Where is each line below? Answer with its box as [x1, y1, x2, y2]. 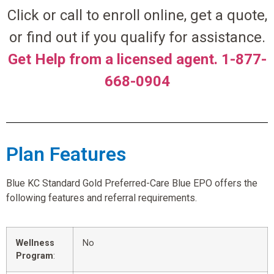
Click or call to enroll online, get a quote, [7, 6, 267, 24]
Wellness [16, 237, 54, 248]
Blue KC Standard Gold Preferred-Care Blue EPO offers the [6, 177, 257, 190]
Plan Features [6, 143, 126, 166]
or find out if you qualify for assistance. [9, 28, 265, 46]
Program [16, 250, 53, 261]
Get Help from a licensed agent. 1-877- [7, 50, 267, 68]
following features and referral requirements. [6, 192, 197, 204]
